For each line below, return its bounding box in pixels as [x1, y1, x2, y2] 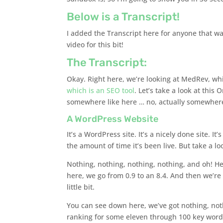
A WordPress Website [67, 113, 159, 124]
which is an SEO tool [67, 85, 135, 95]
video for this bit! [67, 39, 124, 49]
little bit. [67, 182, 95, 192]
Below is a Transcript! [67, 9, 180, 23]
